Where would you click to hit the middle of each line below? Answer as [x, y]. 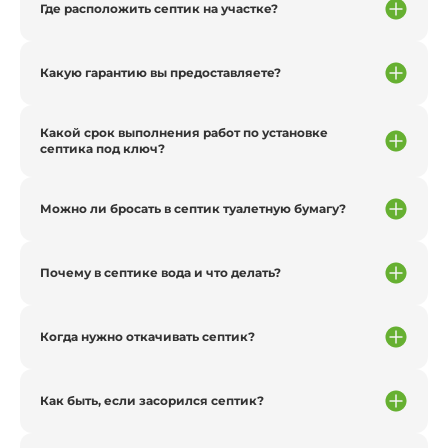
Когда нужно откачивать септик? [147, 336]
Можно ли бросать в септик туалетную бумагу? [193, 208]
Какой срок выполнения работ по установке [184, 132]
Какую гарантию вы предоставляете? [160, 72]
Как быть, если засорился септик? [152, 400]
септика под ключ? [102, 148]
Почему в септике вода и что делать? [160, 272]
